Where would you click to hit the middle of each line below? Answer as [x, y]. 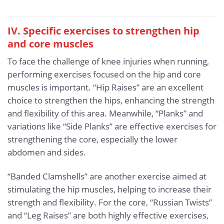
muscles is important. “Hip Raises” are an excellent [105, 87]
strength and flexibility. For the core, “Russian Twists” [110, 202]
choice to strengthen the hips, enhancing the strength [111, 100]
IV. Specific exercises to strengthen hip [103, 31]
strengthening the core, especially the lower [92, 139]
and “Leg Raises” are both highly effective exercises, [108, 215]
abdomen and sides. [47, 152]
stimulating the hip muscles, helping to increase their [109, 189]
